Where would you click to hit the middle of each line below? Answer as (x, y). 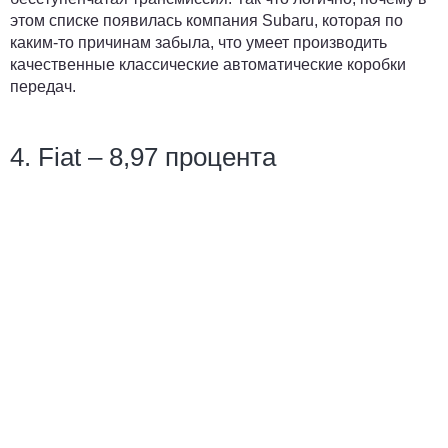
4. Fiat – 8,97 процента (143, 157)
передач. (45, 86)
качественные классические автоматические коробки (208, 64)
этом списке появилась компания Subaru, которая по (206, 20)
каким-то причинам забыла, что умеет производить (198, 42)
